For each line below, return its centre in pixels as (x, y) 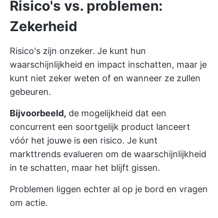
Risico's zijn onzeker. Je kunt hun (78, 51)
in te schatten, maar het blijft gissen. (85, 168)
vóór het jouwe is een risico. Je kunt (84, 140)
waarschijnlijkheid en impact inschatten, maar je (108, 64)
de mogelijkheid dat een (116, 113)
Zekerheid (44, 26)
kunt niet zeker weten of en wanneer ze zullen (105, 78)
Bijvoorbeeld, (38, 113)
